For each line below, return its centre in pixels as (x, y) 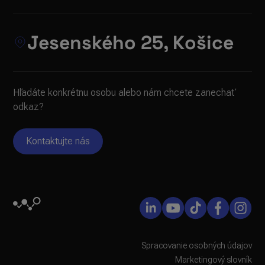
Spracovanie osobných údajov (196, 245)
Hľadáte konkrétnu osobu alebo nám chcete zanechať (125, 92)
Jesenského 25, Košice (131, 42)
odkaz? (29, 106)
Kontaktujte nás (58, 141)
